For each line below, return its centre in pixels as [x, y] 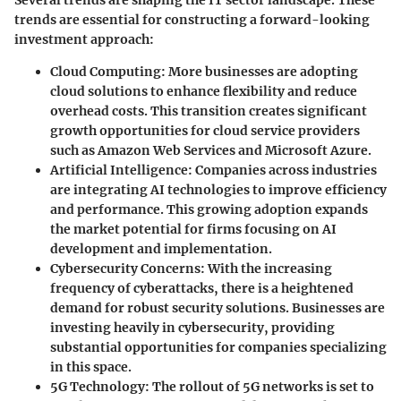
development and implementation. [161, 249]
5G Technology [98, 387]
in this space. [91, 367]
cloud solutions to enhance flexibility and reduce [204, 92]
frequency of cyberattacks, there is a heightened [202, 289]
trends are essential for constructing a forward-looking [192, 20]
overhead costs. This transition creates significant [209, 111]
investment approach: [84, 40]
